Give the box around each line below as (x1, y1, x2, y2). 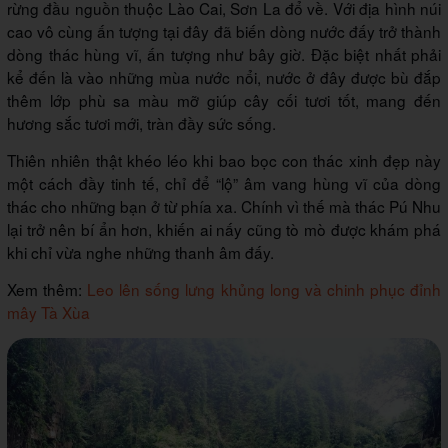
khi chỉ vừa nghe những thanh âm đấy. (7, 241, 278, 264)
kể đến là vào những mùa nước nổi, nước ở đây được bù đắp (7, 66, 441, 89)
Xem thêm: (7, 278, 88, 301)
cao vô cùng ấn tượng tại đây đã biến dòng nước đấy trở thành (7, 20, 441, 43)
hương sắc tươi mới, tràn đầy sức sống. (7, 112, 276, 135)
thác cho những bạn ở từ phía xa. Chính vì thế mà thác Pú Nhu (7, 195, 441, 218)
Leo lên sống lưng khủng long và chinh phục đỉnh (87, 278, 442, 301)
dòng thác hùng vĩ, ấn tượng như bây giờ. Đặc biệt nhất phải (7, 43, 441, 66)
